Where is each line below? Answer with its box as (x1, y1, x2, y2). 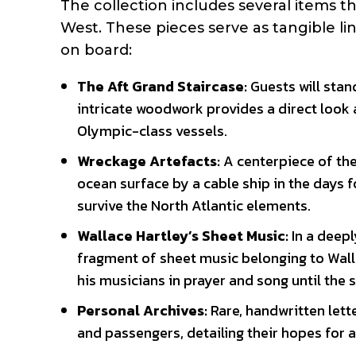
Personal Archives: (77, 300, 207, 322)
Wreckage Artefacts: (77, 150, 220, 172)
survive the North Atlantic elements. (77, 195, 311, 217)
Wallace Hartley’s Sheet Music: (77, 225, 288, 247)
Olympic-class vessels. (77, 120, 227, 142)
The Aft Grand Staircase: (77, 75, 247, 98)
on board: (60, 41, 132, 60)
